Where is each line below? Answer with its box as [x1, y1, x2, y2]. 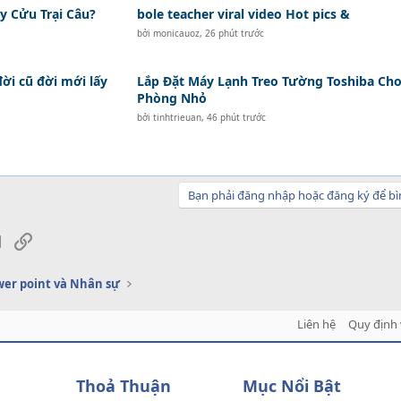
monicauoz [152, 27, 200, 39]
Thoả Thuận [76, 375, 172, 397]
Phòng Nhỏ [136, 90, 207, 107]
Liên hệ [296, 316, 336, 332]
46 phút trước [206, 111, 266, 124]
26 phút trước [204, 27, 264, 39]
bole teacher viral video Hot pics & [136, 5, 350, 22]
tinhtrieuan [152, 111, 201, 124]
